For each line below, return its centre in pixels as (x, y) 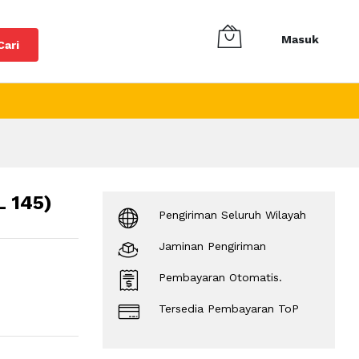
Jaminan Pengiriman (212, 246)
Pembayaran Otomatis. (220, 277)
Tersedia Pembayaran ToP (229, 308)
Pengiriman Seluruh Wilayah (232, 214)
